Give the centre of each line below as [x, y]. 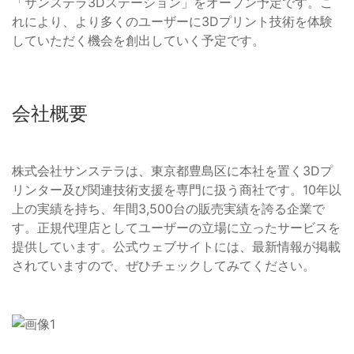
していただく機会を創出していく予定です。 [138, 41]
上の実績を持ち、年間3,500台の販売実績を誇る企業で [168, 209]
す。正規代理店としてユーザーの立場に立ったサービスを [176, 228]
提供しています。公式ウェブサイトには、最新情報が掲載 [176, 247]
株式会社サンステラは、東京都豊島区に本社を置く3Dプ [172, 171]
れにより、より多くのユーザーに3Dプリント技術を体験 [172, 22]
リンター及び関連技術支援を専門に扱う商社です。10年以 [177, 190]
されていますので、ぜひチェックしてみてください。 [164, 266]
